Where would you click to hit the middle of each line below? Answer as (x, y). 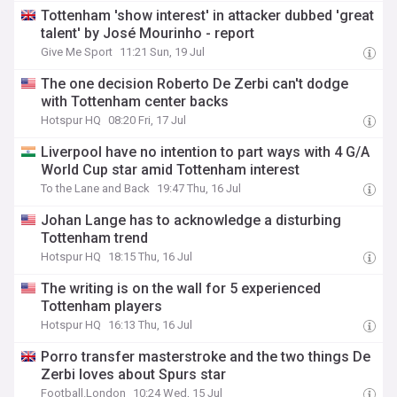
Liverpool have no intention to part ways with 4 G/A (206, 152)
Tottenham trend (95, 238)
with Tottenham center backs (135, 101)
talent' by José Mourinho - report (148, 33)
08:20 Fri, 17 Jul (148, 120)
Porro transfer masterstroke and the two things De (206, 357)
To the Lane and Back (96, 188)
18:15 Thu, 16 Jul (151, 257)
